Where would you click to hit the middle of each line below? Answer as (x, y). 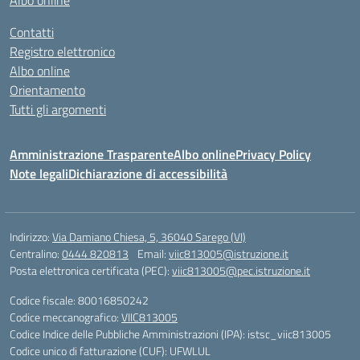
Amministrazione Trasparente (92, 154)
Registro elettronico (62, 51)
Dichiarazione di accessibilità (148, 173)
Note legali (39, 173)
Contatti (32, 32)
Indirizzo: (31, 236)
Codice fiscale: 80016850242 (79, 300)
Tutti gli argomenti (58, 109)
